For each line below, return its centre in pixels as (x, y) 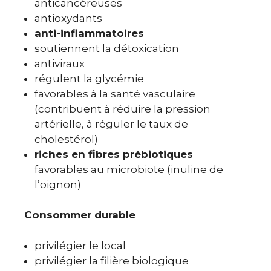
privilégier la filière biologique (112, 260)
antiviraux (60, 63)
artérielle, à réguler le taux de (111, 124)
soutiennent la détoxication (107, 48)
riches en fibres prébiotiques (114, 154)
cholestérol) (66, 139)
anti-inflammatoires (89, 33)
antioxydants (68, 18)
